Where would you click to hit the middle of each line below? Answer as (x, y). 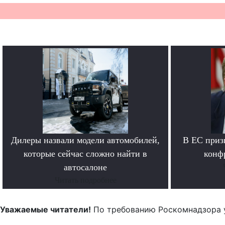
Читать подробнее (85, 180)
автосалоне (85, 167)
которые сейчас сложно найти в (85, 154)
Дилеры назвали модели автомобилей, (85, 140)
